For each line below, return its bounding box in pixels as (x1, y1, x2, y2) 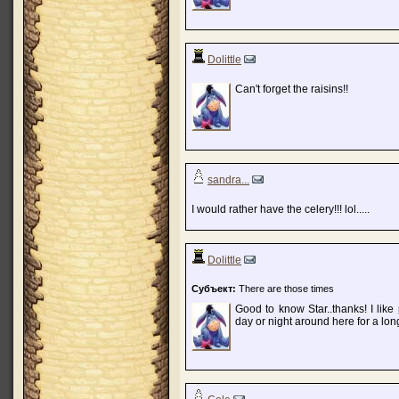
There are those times (236, 283, 334, 294)
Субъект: (191, 283, 236, 294)
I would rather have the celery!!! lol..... (191, 203, 370, 216)
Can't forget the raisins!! (235, 83, 348, 95)
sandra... (208, 174, 249, 186)
